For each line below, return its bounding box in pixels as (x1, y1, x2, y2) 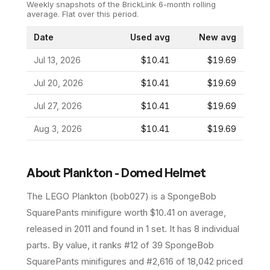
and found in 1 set (90, 222, 165, 234)
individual (199, 222, 239, 234)
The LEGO (27, 190, 72, 202)
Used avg (130, 31, 170, 42)
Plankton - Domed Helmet (63, 165, 206, 180)
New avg (199, 31, 236, 42)
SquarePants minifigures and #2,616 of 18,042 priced (27, 255, 243, 267)
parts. (27, 239, 50, 251)
